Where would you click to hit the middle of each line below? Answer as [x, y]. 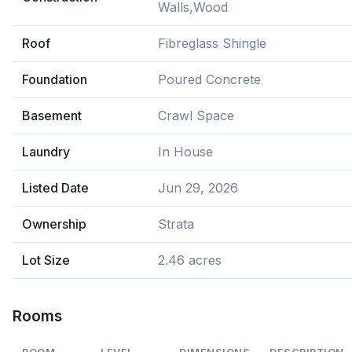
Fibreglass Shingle [212, 43]
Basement [52, 115]
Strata [176, 224]
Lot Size [46, 260]
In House [185, 152]
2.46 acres [190, 260]
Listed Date [55, 188]
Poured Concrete [209, 79]
